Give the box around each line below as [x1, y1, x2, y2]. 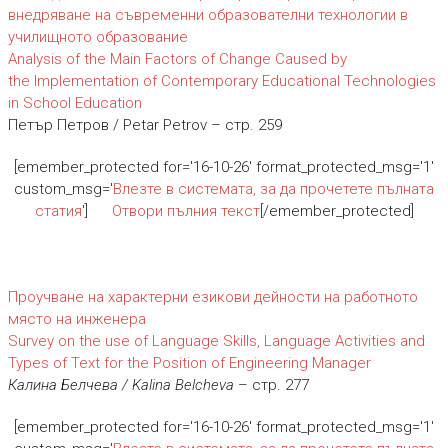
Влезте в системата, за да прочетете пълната [113, 180, 434, 198]
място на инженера [7, 310, 146, 328]
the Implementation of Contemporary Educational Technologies [7, 72, 436, 90]
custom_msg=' [14, 180, 113, 198]
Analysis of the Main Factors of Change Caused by [7, 50, 347, 68]
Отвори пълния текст [107, 202, 260, 220]
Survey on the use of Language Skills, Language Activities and [7, 332, 425, 350]
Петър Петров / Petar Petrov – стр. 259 [7, 116, 282, 134]
